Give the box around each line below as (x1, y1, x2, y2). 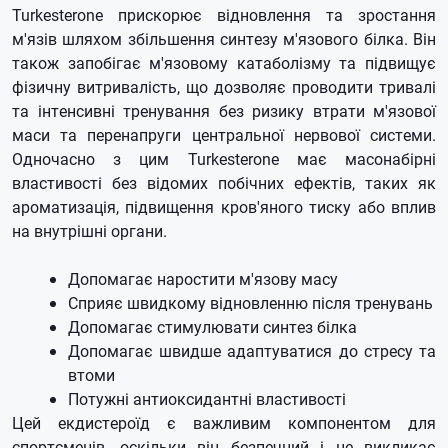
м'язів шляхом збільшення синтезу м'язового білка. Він (12, 28, 436, 49)
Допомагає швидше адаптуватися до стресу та (68, 340, 436, 361)
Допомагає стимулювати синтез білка (68, 316, 357, 337)
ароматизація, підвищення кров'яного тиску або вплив (12, 196, 436, 217)
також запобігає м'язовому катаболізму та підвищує (12, 52, 436, 73)
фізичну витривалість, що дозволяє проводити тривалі (12, 76, 436, 97)
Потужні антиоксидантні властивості (68, 388, 346, 409)
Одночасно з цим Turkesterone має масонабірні (12, 148, 436, 169)
